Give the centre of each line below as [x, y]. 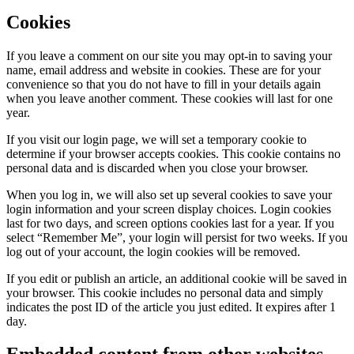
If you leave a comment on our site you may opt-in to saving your [169, 55]
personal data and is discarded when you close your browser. [157, 168]
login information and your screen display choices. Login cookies [169, 209]
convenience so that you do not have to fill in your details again [164, 84]
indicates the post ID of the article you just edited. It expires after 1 [171, 307]
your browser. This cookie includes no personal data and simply [165, 292]
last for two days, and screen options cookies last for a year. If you [170, 223]
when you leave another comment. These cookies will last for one [169, 98]
